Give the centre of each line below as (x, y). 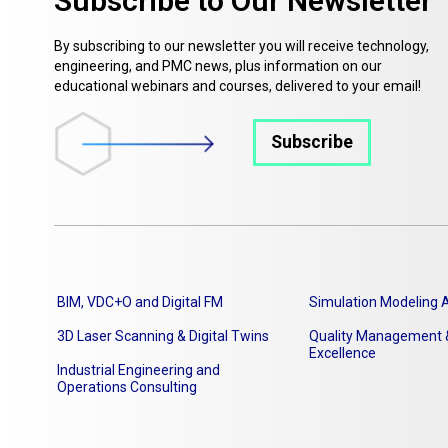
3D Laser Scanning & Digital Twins (163, 336)
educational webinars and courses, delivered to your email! (237, 86)
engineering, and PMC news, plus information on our (218, 66)
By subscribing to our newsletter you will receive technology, (241, 46)
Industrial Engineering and (138, 370)
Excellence (342, 353)
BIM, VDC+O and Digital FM (140, 302)
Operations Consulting (127, 387)
